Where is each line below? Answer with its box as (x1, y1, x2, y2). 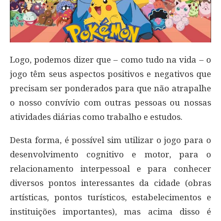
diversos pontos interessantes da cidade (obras (10, 178, 211, 188)
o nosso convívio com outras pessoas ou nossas (10, 98, 211, 108)
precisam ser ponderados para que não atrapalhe (10, 83, 211, 94)
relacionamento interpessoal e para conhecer (10, 164, 211, 174)
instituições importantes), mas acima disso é (10, 207, 211, 217)
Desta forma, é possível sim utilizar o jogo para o (10, 135, 211, 146)
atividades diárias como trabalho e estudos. (10, 112, 183, 122)
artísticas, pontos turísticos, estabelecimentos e (10, 192, 211, 203)
